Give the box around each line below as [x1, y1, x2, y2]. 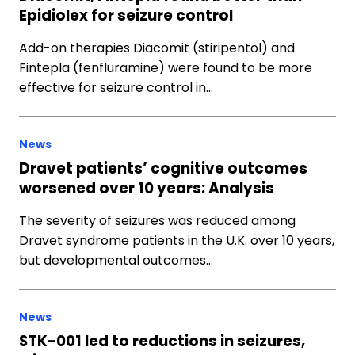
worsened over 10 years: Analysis [19, 178, 274, 198]
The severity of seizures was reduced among [19, 212, 296, 230]
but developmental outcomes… [19, 251, 213, 269]
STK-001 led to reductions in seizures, [19, 331, 305, 351]
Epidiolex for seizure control [19, 6, 233, 25]
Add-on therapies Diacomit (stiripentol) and [19, 39, 295, 57]
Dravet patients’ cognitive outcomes [19, 158, 307, 178]
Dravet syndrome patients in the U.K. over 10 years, [19, 231, 334, 250]
